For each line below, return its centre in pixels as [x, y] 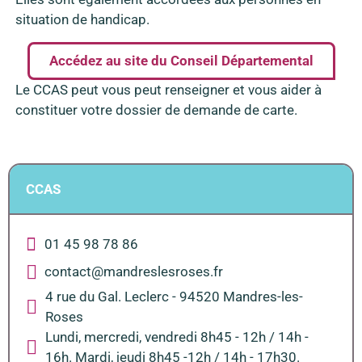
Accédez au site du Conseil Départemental [181, 60]
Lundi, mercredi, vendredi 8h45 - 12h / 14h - [177, 337]
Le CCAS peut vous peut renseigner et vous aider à [168, 89]
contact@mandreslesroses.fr [134, 272]
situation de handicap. [82, 20]
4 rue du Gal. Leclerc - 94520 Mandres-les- [174, 296]
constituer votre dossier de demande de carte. [156, 109]
